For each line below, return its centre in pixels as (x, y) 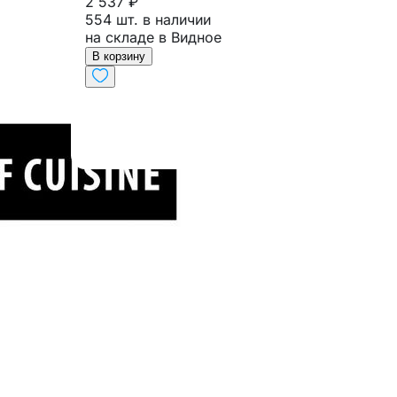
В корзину (119, 57)
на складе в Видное (153, 38)
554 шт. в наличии (148, 20)
